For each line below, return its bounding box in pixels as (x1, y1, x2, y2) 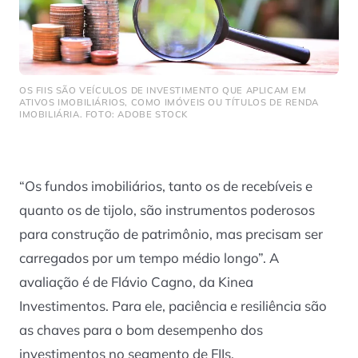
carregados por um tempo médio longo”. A (19, 249, 279, 267)
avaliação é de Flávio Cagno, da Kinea (19, 273, 253, 291)
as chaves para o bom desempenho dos (19, 321, 263, 339)
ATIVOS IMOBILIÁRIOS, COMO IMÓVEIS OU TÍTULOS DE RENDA (19, 96, 319, 108)
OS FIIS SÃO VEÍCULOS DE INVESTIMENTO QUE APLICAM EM (19, 84, 307, 96)
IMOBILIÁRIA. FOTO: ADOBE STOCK (19, 108, 189, 120)
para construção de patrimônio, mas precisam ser (19, 225, 323, 243)
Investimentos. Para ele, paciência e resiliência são (19, 297, 327, 315)
